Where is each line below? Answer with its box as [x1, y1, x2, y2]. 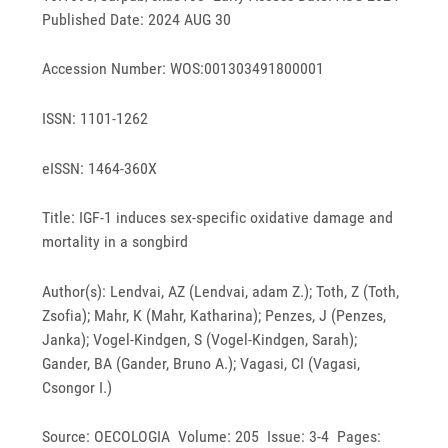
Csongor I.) [42, 377, 113, 397]
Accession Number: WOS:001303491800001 [42, 59, 325, 79]
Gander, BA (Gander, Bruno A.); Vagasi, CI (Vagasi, [42, 353, 361, 373]
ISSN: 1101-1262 [42, 108, 149, 128]
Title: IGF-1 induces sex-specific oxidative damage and [42, 208, 394, 228]
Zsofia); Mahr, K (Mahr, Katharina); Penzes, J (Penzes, [42, 305, 387, 325]
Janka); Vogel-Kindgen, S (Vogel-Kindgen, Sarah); [42, 329, 358, 349]
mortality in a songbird [42, 232, 189, 252]
